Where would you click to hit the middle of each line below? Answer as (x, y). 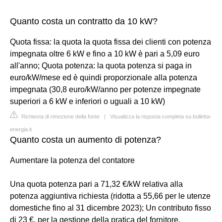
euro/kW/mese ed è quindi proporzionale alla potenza (104, 78)
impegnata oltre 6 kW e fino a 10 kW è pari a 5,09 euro (105, 54)
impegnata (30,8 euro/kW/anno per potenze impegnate (105, 89)
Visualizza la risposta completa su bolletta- (161, 116)
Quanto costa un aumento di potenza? (85, 140)
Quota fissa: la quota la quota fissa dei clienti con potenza (111, 42)
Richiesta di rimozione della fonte (60, 116)
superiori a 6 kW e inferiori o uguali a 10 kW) (87, 101)
